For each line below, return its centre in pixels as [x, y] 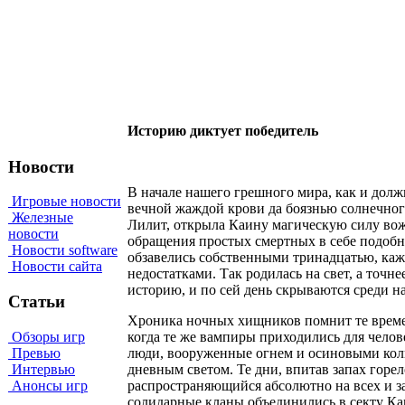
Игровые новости [65, 202]
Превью [34, 353]
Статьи [37, 302]
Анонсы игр [48, 385]
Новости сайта [55, 267]
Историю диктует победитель [223, 130]
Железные [41, 218]
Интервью [42, 369]
